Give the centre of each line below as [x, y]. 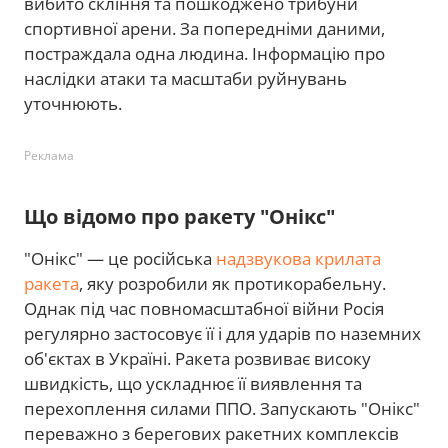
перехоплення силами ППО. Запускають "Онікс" [222, 408]
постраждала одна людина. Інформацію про [204, 53]
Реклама [49, 155]
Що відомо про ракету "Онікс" [179, 216]
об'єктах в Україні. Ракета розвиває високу [197, 358]
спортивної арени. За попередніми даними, [204, 28]
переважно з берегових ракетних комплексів [211, 433]
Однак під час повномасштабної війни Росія [204, 308]
